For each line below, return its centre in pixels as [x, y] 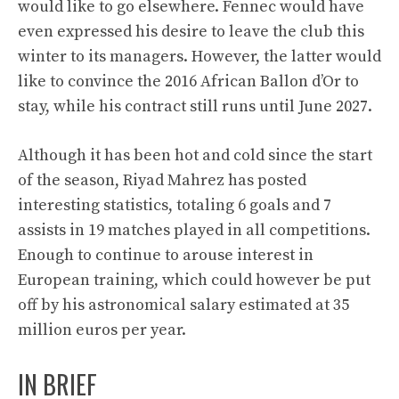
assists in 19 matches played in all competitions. [194, 230]
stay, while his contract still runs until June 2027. [195, 106]
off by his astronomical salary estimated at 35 [183, 305]
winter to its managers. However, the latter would [199, 57]
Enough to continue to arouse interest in [166, 255]
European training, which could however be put [194, 280]
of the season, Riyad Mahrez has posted [162, 180]
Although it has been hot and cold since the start [195, 155]
